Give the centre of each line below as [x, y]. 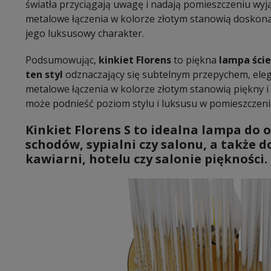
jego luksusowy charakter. [85, 33]
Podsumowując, [61, 60]
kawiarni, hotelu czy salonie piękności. [146, 158]
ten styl [44, 74]
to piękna [194, 60]
